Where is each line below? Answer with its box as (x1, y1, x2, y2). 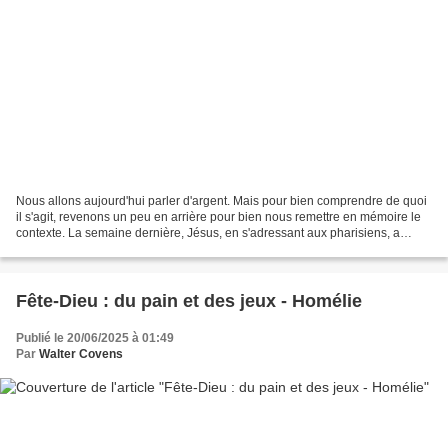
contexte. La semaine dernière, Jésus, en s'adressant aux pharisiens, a (16, 226, 400, 241)
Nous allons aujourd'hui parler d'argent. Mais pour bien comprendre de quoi (16, 194, 427, 209)
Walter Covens (39, 347, 123, 362)
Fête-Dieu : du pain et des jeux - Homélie (16, 291, 362, 312)
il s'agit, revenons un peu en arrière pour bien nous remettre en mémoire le (16, 210, 421, 225)
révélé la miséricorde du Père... (16, 242, 185, 257)
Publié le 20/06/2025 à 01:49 (16, 331, 174, 346)
